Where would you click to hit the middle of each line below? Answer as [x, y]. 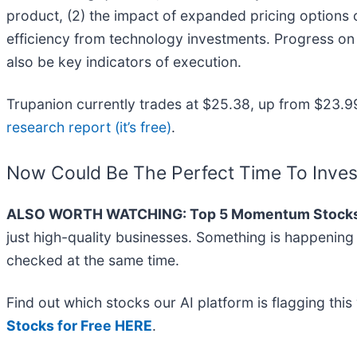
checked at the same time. [93, 260]
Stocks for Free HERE [79, 325]
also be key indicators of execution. [124, 62]
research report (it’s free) [89, 127]
